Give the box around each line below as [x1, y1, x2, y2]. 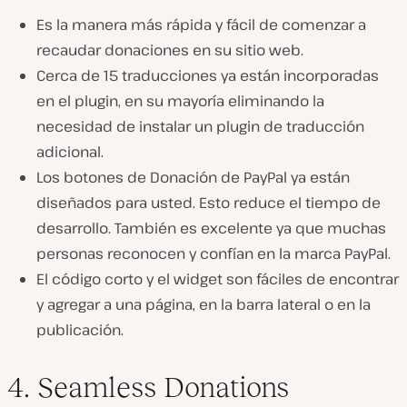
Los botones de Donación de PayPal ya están [36, 167, 350, 188]
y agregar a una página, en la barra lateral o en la [36, 294, 371, 315]
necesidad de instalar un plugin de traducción [36, 116, 364, 137]
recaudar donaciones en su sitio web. [36, 40, 303, 61]
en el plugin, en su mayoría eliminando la [36, 91, 324, 112]
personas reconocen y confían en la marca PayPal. [36, 243, 391, 264]
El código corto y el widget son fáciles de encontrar [36, 269, 399, 290]
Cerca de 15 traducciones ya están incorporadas [36, 65, 379, 86]
